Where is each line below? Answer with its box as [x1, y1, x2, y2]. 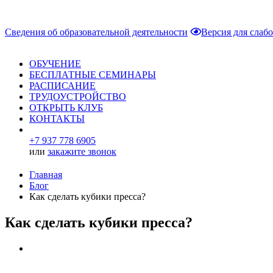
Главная [29, 169, 62, 180]
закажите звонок [48, 146, 116, 157]
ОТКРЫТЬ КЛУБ [29, 102, 103, 113]
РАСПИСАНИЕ [29, 80, 96, 91]
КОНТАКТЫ [29, 113, 85, 124]
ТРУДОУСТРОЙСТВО [29, 91, 126, 102]
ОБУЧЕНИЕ [29, 58, 81, 69]
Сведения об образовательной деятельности [5, 27, 188, 37]
